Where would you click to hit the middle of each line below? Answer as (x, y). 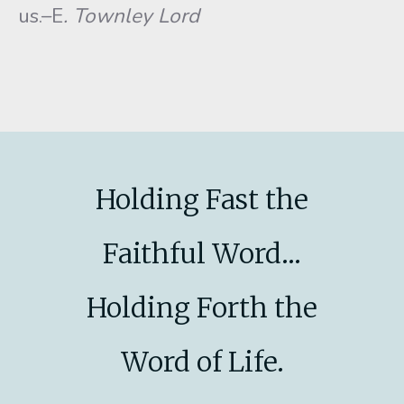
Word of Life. (202, 362)
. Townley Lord (131, 16)
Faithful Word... (202, 253)
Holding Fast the (202, 199)
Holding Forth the (202, 308)
